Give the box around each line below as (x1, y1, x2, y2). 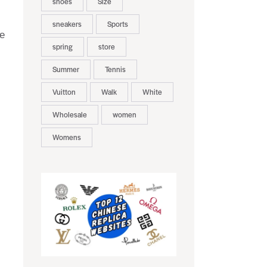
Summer (52, 64, 79, 75)
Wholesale (52, 109, 87, 120)
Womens (52, 132, 81, 143)
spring (52, 41, 73, 52)
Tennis (104, 64, 126, 75)
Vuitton (52, 86, 76, 98)
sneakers (52, 18, 82, 30)
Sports (107, 18, 128, 30)
